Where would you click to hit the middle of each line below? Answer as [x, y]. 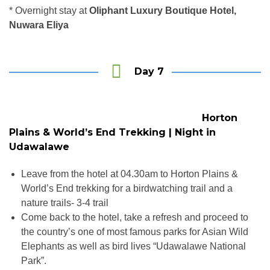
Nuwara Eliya [39, 25]
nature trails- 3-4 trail [65, 203]
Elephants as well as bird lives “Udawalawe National [133, 246]
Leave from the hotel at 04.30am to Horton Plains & [130, 174]
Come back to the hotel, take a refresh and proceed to [135, 218]
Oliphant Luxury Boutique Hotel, [163, 10]
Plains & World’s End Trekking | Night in [112, 132]
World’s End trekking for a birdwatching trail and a [127, 189]
